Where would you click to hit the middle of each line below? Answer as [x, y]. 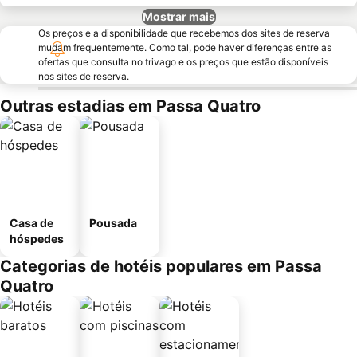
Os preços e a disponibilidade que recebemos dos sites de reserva [184, 33]
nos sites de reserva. [84, 76]
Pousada [113, 223]
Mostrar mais [178, 16]
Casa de [31, 223]
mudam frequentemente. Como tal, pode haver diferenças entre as [185, 47]
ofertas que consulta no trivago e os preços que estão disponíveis [183, 62]
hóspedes [37, 239]
